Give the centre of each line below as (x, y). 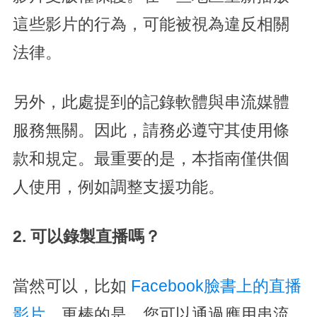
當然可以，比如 (71, 287)
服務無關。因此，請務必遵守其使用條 (151, 131)
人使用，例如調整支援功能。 (118, 188)
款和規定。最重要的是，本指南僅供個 (151, 159)
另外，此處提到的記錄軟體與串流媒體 (151, 103)
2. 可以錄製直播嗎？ (86, 237)
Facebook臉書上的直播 (216, 287)
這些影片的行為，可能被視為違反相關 (151, 25)
